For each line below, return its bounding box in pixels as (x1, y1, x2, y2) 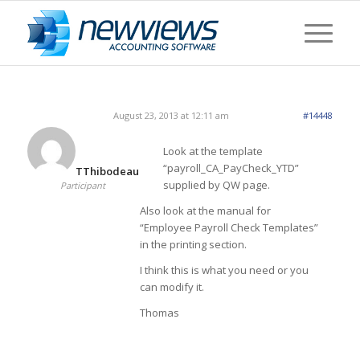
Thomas (139, 305, 179, 321)
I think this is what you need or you (139, 263, 309, 278)
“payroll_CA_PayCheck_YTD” (162, 161, 299, 176)
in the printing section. (139, 237, 247, 252)
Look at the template (162, 144, 263, 159)
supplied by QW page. (162, 178, 270, 193)
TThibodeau (75, 164, 139, 178)
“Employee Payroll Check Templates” (139, 220, 318, 235)
